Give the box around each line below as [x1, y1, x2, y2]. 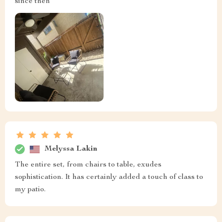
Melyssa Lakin [45, 145, 97, 153]
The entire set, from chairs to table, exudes [15, 161, 162, 169]
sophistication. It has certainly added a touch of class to [15, 173, 203, 182]
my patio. [15, 186, 46, 194]
